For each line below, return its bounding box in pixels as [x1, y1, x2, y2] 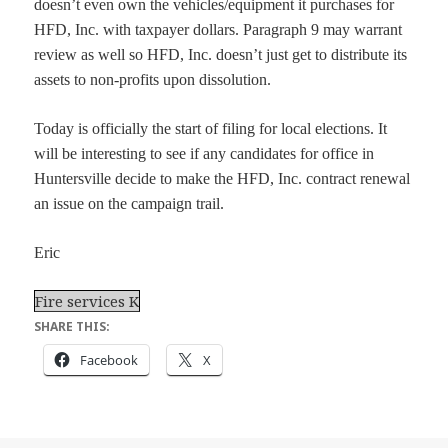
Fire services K [35, 291, 140, 312]
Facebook [80, 351, 139, 370]
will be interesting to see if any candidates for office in [34, 145, 375, 163]
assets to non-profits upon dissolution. [34, 71, 272, 89]
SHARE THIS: [34, 318, 111, 336]
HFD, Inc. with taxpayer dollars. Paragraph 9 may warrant [34, 21, 403, 39]
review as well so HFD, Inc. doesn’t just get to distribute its [34, 46, 408, 64]
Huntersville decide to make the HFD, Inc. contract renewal [34, 170, 411, 188]
